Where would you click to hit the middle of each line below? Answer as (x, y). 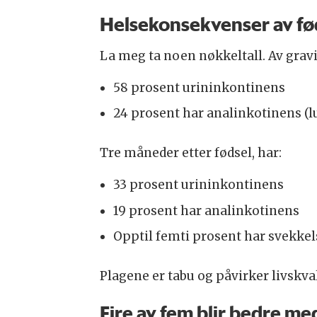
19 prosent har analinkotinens (206, 211)
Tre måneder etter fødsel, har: (190, 153)
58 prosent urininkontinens (199, 87)
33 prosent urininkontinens (198, 185)
